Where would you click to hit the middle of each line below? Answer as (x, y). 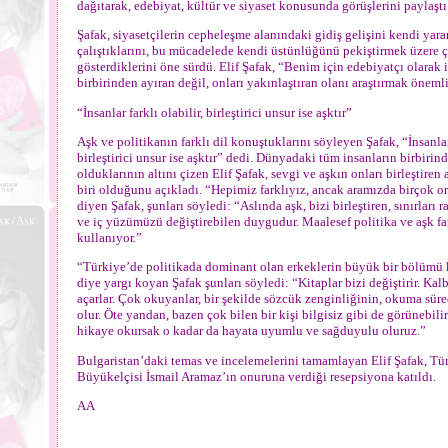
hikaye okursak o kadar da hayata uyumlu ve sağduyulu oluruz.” (251, 331)
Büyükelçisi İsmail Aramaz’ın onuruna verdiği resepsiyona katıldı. (256, 376)
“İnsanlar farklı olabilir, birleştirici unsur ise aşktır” (214, 112)
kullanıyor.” (109, 237)
